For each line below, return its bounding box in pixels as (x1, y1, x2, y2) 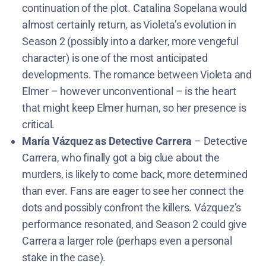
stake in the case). (22, 251, 106, 264)
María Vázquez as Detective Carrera (22, 134, 192, 147)
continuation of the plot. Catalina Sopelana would (22, 1, 248, 14)
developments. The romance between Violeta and (22, 68, 252, 81)
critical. (22, 118, 55, 131)
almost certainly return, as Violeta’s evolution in (22, 18, 236, 31)
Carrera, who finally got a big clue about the (22, 151, 220, 164)
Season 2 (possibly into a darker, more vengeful (22, 34, 239, 47)
